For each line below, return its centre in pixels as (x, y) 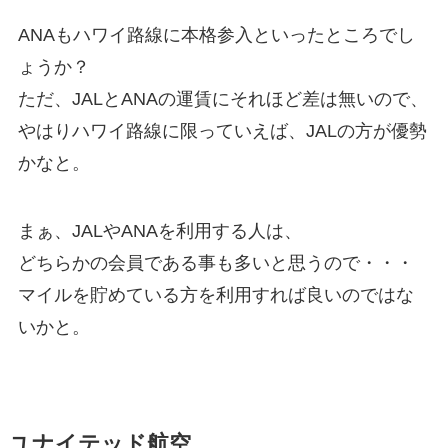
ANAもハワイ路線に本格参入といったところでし (216, 35)
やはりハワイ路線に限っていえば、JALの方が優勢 (222, 131)
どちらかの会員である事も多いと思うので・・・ (215, 262)
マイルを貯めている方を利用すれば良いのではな (215, 294)
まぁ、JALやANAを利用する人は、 (159, 230)
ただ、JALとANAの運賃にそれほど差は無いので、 (222, 99)
